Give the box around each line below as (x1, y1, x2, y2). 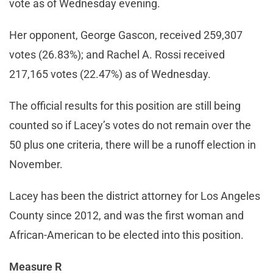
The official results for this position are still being (9, 99, 241, 112)
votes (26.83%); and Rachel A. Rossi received (9, 48, 225, 61)
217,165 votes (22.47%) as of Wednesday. (9, 67, 213, 80)
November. (9, 157, 63, 171)
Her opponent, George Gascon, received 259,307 (9, 28, 243, 41)
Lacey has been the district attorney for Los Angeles (9, 189, 260, 202)
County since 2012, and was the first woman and (9, 208, 244, 222)
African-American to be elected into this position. (9, 228, 246, 241)
